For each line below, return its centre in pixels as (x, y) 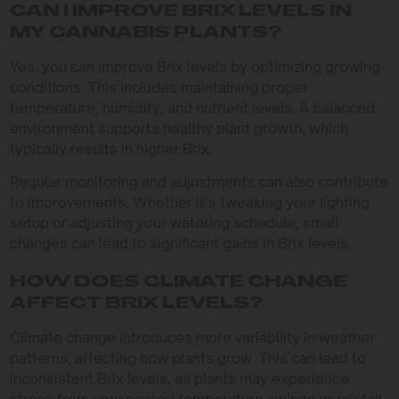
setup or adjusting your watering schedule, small (174, 223)
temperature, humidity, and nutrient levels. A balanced (192, 108)
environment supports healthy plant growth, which (179, 128)
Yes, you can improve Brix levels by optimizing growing (195, 67)
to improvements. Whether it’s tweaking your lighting (189, 202)
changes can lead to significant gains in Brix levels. (180, 243)
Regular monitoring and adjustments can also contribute (199, 182)
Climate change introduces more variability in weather (192, 338)
